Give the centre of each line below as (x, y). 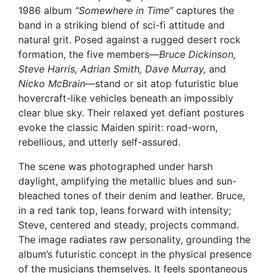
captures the (204, 10)
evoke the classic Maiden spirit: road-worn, (118, 127)
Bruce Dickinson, (197, 54)
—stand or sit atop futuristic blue (162, 83)
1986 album (47, 10)
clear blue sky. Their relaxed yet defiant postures (131, 112)
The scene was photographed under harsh (115, 166)
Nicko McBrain (52, 83)
